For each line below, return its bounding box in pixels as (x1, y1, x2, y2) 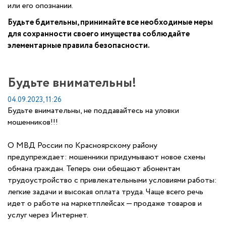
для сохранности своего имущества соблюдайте (8, 28, 190, 40)
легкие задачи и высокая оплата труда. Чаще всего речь (8, 186, 203, 198)
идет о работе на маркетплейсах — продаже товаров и (8, 198, 202, 209)
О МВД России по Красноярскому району (8, 140, 157, 151)
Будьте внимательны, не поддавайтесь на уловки (8, 105, 179, 117)
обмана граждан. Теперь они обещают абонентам (8, 163, 180, 175)
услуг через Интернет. (8, 209, 88, 221)
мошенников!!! (8, 117, 58, 128)
